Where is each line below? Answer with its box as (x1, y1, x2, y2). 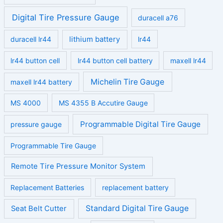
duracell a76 (138, 13, 179, 22)
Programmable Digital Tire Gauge (80, 119, 201, 129)
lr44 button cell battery (77, 56, 153, 65)
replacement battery (102, 183, 169, 192)
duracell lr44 (10, 35, 52, 44)
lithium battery (69, 35, 120, 44)
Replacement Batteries (10, 183, 85, 192)
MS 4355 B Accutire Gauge (58, 99, 148, 108)
